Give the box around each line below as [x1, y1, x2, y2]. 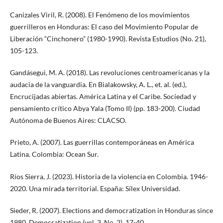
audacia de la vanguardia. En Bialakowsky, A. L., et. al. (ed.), [9, 80, 187, 89]
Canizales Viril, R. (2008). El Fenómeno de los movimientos [9, 10, 190, 19]
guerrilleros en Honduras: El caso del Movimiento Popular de [9, 22, 198, 31]
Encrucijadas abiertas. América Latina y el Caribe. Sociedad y [9, 92, 196, 101]
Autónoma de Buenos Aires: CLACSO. [9, 116, 126, 125]
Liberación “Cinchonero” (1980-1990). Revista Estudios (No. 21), [9, 34, 206, 43]
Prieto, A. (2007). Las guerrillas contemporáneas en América [9, 138, 194, 147]
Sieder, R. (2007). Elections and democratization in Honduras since [9, 206, 213, 215]
